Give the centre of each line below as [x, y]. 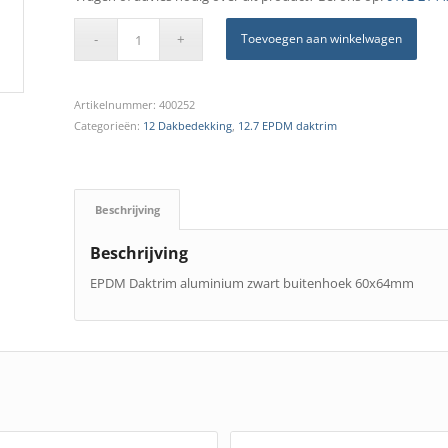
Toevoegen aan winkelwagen [322, 39]
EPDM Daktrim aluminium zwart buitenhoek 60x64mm [251, 283]
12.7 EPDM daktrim [287, 126]
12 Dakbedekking [187, 126]
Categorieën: [108, 126]
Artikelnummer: [116, 105]
